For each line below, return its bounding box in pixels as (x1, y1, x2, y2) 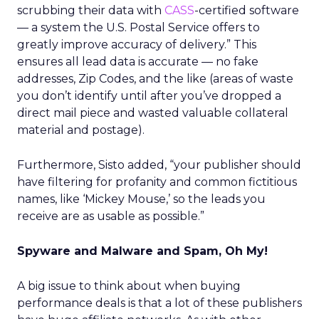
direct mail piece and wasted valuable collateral (17, 106, 288, 120)
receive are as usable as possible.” (17, 209, 204, 223)
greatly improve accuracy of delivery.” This (17, 38, 256, 51)
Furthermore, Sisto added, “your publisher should (17, 158, 301, 172)
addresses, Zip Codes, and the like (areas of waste (17, 72, 293, 85)
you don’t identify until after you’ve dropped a (17, 89, 281, 103)
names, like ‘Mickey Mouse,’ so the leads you (17, 192, 266, 206)
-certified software (194, 4, 299, 17)
